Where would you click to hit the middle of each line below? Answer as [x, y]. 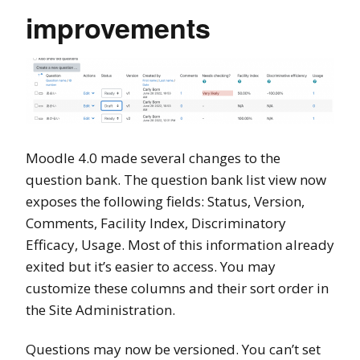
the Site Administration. [100, 309]
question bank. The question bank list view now [176, 179]
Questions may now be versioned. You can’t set [173, 349]
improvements [118, 27]
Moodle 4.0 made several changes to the [153, 157]
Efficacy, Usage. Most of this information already [180, 244]
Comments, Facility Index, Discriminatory [156, 223]
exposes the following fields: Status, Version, [165, 201]
